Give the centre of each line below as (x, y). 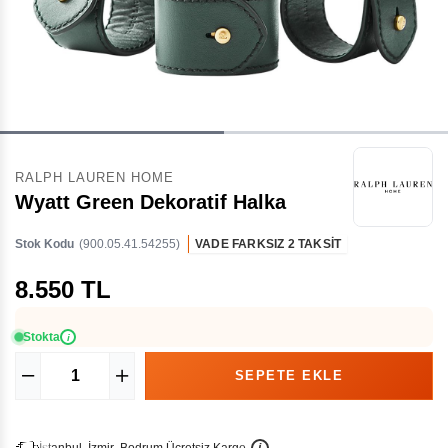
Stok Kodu (44, 244)
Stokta (41, 337)
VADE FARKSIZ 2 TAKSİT (268, 244)
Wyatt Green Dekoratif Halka (150, 202)
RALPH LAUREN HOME (94, 177)
